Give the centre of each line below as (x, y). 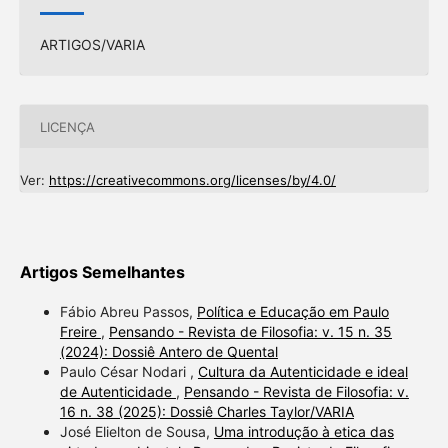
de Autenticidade (117, 392)
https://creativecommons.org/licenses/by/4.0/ (192, 180)
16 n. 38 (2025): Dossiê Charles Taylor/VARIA (206, 412)
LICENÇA (67, 126)
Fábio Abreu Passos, (128, 312)
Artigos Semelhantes (102, 272)
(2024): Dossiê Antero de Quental (168, 352)
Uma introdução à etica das (303, 432)
